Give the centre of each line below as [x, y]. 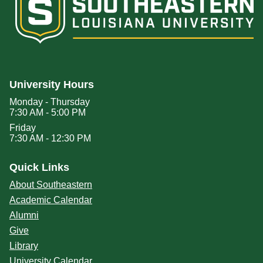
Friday [23, 127]
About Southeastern [51, 184]
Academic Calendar [51, 200]
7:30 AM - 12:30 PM [50, 138]
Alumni [24, 215]
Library [24, 245]
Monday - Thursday [50, 102]
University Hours [52, 84]
